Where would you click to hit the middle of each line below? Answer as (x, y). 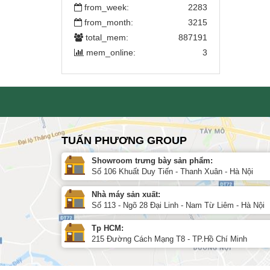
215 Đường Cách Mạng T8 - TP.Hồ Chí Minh (169, 239)
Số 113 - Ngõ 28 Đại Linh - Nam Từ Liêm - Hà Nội (178, 205)
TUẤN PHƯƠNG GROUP (124, 140)
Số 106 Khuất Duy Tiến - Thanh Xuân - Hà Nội (172, 171)
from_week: (107, 7)
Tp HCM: (108, 228)
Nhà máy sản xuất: (126, 194)
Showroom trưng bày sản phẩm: (152, 160)
